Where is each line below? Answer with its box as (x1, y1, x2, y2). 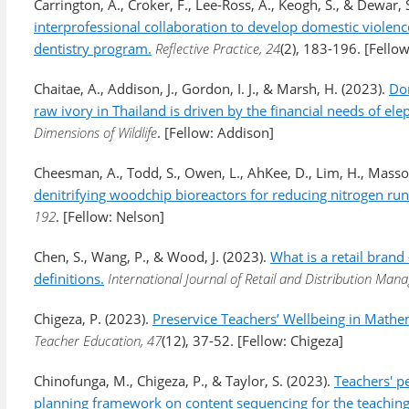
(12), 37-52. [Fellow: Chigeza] (162, 331, 343, 350)
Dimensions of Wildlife (34, 123, 157, 142)
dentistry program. (34, 39, 152, 58)
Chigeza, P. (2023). (34, 309, 152, 328)
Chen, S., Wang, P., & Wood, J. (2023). (34, 247, 270, 266)
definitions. (34, 269, 104, 288)
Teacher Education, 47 (34, 331, 162, 350)
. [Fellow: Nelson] (56, 207, 164, 225)
